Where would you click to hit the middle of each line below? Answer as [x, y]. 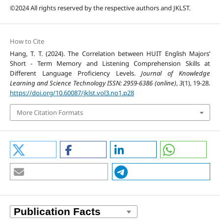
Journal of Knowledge [176, 73]
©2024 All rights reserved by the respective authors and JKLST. [100, 8]
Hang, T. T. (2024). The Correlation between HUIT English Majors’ [110, 53]
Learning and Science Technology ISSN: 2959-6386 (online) [93, 83]
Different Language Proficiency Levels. [75, 73]
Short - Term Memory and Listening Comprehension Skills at [110, 63]
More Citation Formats [50, 112]
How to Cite [27, 41]
